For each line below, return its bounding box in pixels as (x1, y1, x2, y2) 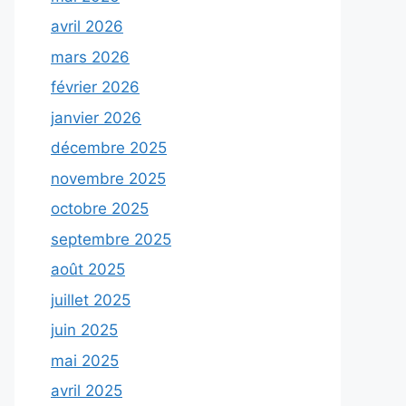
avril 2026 (51, 17, 123, 36)
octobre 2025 (51, 199, 149, 218)
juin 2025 (51, 321, 118, 340)
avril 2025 (51, 382, 122, 401)
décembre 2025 (51, 139, 167, 158)
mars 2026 (51, 47, 130, 66)
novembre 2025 (51, 169, 166, 188)
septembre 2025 (51, 229, 171, 248)
